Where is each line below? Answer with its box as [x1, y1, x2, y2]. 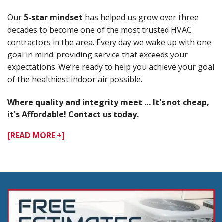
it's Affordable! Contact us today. [7, 109, 139, 120]
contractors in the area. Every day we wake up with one [7, 36, 211, 48]
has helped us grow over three [83, 11, 199, 23]
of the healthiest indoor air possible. [7, 73, 142, 85]
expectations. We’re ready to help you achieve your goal [7, 61, 214, 72]
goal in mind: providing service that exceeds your [7, 49, 188, 60]
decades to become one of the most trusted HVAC [7, 24, 192, 35]
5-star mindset [24, 11, 83, 23]
